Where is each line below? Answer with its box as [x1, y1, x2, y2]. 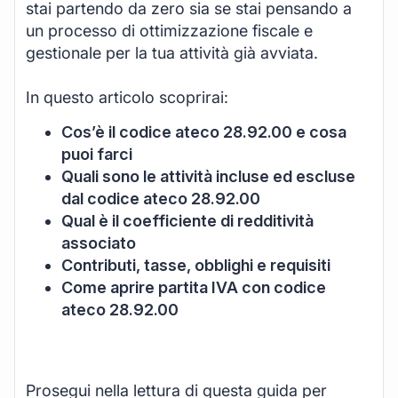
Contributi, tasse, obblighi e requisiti [61, 256, 330, 275]
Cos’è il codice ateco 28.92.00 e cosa [61, 123, 346, 142]
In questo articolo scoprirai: [26, 87, 228, 107]
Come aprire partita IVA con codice [61, 278, 326, 298]
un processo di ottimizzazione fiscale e [26, 20, 313, 40]
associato [61, 234, 136, 253]
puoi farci [61, 145, 132, 164]
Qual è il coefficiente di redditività [61, 211, 314, 231]
